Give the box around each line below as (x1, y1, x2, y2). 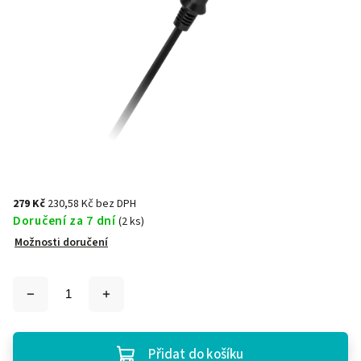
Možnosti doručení (15, 234, 108, 251)
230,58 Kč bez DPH (48, 196, 136, 212)
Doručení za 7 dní (13, 212, 116, 230)
